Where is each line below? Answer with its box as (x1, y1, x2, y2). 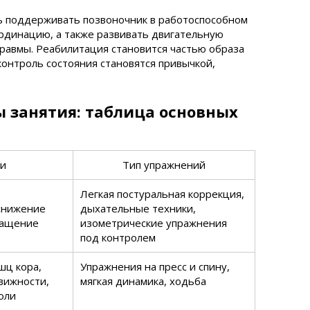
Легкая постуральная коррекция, (80, 187, 244, 201)
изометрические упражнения (80, 216, 227, 230)
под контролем (80, 230, 156, 244)
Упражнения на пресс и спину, (80, 259, 230, 273)
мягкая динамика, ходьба (80, 274, 206, 288)
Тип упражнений (122, 158, 206, 172)
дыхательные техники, (80, 201, 196, 215)
